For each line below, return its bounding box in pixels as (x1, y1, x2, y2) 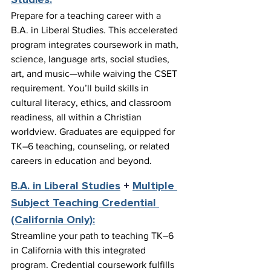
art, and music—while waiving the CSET (11, 68, 180, 79)
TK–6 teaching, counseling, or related (11, 141, 172, 152)
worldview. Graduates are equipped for (11, 126, 177, 137)
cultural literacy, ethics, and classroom (11, 97, 174, 108)
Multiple (132, 181, 177, 192)
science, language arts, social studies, (11, 54, 172, 65)
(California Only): (11, 215, 95, 226)
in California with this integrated (11, 245, 148, 256)
